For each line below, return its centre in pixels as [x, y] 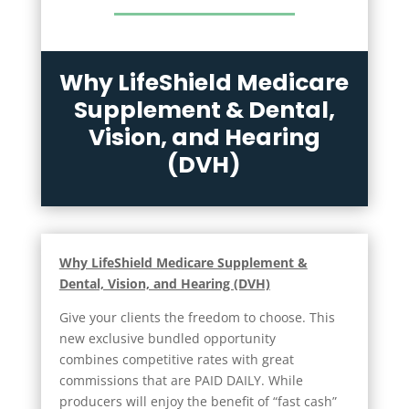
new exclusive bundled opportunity [167, 338]
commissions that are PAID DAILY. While [181, 380]
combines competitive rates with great [176, 359]
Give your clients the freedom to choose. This [197, 317]
